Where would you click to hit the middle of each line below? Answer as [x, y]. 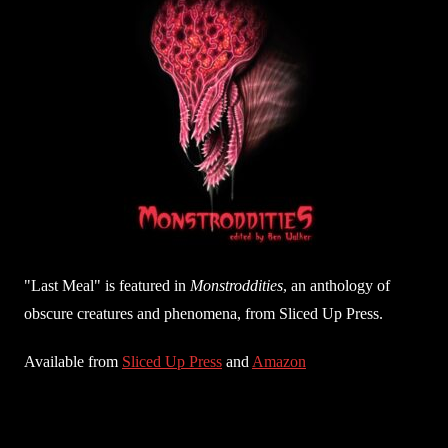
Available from [73, 361]
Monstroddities [236, 285]
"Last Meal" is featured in [107, 285]
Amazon [279, 361]
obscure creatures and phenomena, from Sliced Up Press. [203, 313]
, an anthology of [336, 285]
